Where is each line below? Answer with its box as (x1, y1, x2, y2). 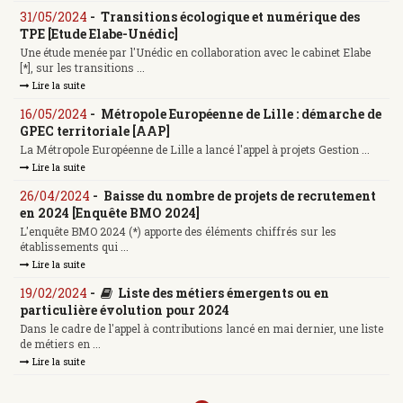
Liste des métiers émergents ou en (118, 283, 329, 301)
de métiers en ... (20, 336, 101, 352)
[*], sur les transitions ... (20, 60, 145, 76)
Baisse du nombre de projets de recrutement (103, 186, 376, 204)
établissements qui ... (20, 239, 129, 255)
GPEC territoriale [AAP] (20, 121, 170, 139)
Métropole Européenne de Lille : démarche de (101, 104, 381, 122)
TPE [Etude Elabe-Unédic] (20, 24, 178, 42)
